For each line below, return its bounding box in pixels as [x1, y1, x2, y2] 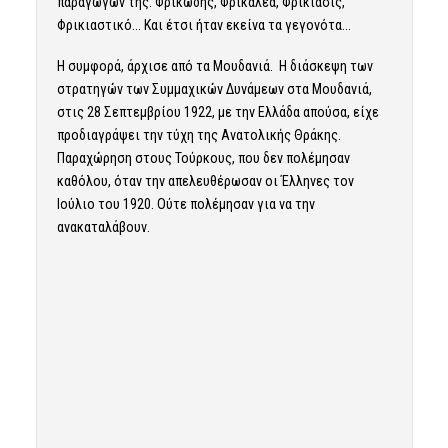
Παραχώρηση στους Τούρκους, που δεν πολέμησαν [56, 150, 350, 167]
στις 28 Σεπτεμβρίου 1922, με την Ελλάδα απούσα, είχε [56, 104, 379, 121]
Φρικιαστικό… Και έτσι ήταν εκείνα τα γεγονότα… [56, 17, 351, 34]
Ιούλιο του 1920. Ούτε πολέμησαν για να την [56, 196, 315, 213]
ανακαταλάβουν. [56, 219, 150, 236]
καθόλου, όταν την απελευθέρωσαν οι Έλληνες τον [56, 173, 354, 190]
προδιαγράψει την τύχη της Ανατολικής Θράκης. [56, 127, 341, 144]
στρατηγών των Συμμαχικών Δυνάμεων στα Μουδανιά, [56, 81, 372, 98]
